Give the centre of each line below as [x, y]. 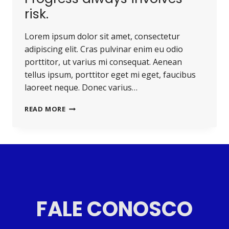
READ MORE [45, 109]
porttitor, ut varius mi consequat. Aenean [103, 62]
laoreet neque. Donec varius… [81, 88]
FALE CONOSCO [114, 209]
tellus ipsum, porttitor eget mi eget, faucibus [110, 75]
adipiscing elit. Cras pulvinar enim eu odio [104, 49]
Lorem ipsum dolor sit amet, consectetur [102, 37]
